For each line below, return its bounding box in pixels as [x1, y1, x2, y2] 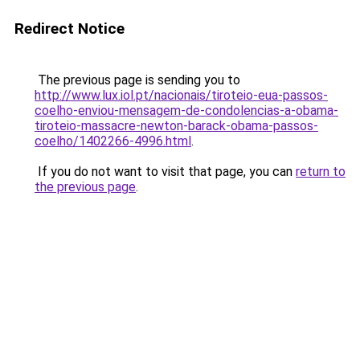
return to [296, 164, 346, 179]
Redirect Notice [14, 19, 125, 38]
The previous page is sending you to [35, 72, 240, 88]
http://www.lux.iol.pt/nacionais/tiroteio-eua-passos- [35, 88, 328, 103]
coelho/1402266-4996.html [35, 133, 191, 149]
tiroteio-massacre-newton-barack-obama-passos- [35, 118, 318, 133]
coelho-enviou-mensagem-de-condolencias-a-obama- [35, 103, 338, 118]
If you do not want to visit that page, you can [35, 164, 296, 179]
